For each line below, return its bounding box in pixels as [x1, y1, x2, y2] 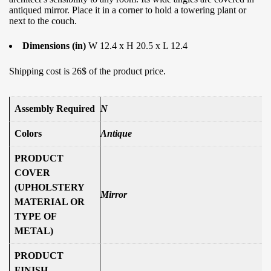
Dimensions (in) [22, 41, 88, 51]
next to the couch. [9, 16, 77, 27]
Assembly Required [15, 103, 95, 114]
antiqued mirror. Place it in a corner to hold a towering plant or [9, 5, 246, 16]
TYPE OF [15, 211, 57, 222]
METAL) [15, 226, 53, 237]
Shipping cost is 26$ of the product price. [9, 66, 166, 77]
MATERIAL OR [15, 197, 85, 207]
